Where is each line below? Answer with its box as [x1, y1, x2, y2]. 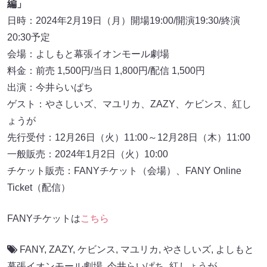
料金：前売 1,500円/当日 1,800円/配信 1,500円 [7, 65, 205, 76]
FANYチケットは [7, 213, 80, 223]
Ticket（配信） [7, 182, 70, 193]
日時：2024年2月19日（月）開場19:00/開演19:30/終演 [7, 15, 240, 26]
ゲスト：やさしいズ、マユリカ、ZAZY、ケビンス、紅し [7, 98, 252, 109]
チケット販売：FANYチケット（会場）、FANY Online [7, 165, 241, 176]
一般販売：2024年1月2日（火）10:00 [7, 148, 168, 159]
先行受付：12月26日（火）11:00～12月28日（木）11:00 [7, 132, 250, 142]
